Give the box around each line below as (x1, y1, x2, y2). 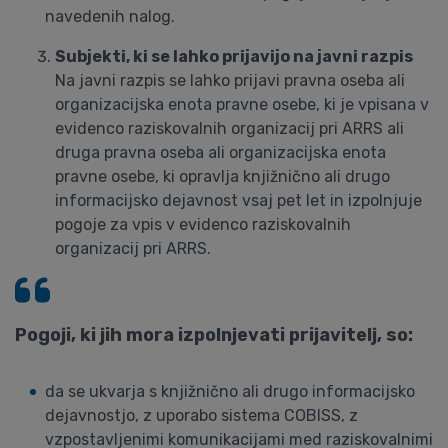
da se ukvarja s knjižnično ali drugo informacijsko (45, 382, 415, 401)
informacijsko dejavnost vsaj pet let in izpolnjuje (55, 191, 422, 210)
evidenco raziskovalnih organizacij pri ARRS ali (55, 119, 404, 138)
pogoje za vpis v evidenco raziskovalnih (55, 215, 351, 234)
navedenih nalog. (45, 7, 175, 26)
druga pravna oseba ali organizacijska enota (55, 143, 386, 162)
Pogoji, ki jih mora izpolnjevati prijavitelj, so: (15, 324, 413, 346)
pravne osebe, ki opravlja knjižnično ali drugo (55, 167, 390, 186)
